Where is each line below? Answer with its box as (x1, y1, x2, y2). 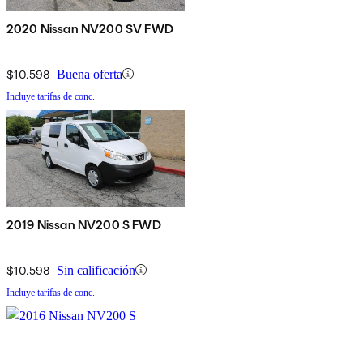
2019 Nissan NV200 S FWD (6, 216, 161, 233)
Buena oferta (57, 66, 122, 81)
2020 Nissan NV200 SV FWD (6, 20, 173, 36)
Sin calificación (57, 263, 135, 277)
